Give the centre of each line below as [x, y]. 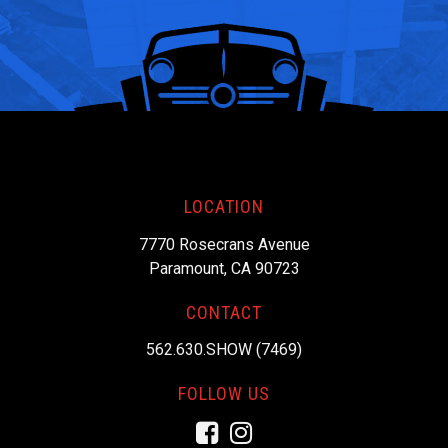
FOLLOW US [224, 394]
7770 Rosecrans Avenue [224, 244]
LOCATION [224, 207]
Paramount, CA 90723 [224, 268]
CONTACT [224, 312]
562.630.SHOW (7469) [224, 350]
